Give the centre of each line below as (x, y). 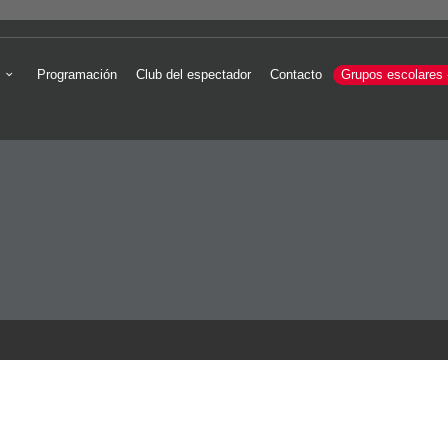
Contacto (296, 74)
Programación (77, 74)
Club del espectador (194, 74)
